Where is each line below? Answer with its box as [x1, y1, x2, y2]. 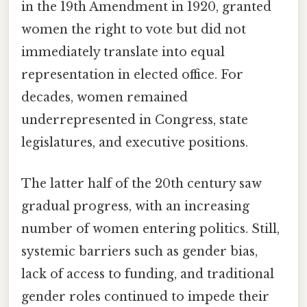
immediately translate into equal [21, 45, 225, 60]
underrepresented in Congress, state [21, 112, 248, 128]
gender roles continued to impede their [21, 288, 269, 304]
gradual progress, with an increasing [21, 198, 249, 214]
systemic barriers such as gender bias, [21, 243, 258, 259]
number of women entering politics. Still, [21, 221, 280, 236]
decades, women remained [21, 90, 188, 106]
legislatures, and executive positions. [21, 135, 248, 151]
